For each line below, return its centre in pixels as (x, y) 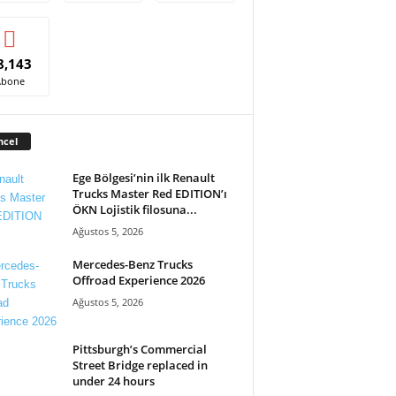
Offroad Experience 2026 (138, 280)
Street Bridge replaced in (140, 365)
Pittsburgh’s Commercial (139, 349)
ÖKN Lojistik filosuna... (134, 209)
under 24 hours (113, 381)
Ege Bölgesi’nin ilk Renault (143, 177)
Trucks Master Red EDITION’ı (149, 193)
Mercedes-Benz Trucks (132, 264)
